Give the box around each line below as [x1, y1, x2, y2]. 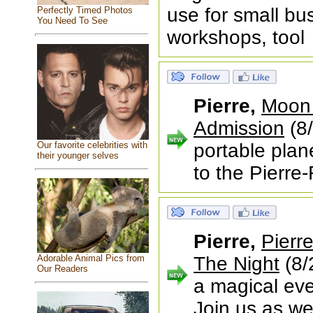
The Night [194, 253, 279, 275]
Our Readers [36, 263, 88, 274]
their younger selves [36, 150, 119, 161]
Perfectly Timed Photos [36, 5, 133, 16]
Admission [194, 117, 284, 139]
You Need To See [36, 15, 108, 27]
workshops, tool [167, 27, 305, 48]
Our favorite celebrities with [36, 139, 147, 150]
